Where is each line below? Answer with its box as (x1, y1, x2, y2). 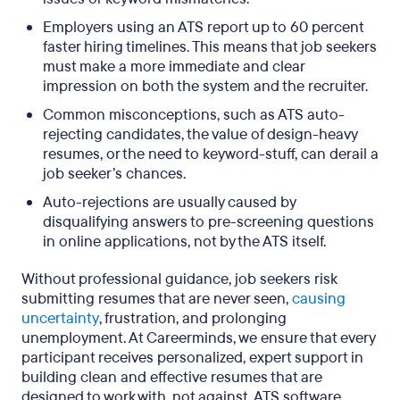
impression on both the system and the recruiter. (43, 76, 368, 96)
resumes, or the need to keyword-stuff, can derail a (43, 144, 379, 164)
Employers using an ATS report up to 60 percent (43, 17, 363, 37)
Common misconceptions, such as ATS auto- (43, 104, 345, 125)
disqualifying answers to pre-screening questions (43, 212, 374, 232)
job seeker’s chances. (43, 163, 186, 184)
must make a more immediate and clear (43, 56, 304, 77)
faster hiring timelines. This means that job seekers (43, 37, 377, 57)
